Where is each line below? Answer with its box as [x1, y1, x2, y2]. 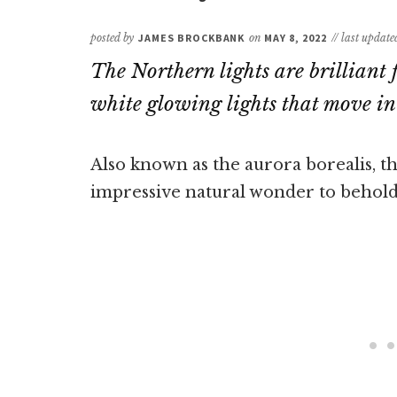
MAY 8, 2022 [264, 31, 327, 44]
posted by [90, 31, 134, 44]
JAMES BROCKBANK [138, 31, 245, 44]
